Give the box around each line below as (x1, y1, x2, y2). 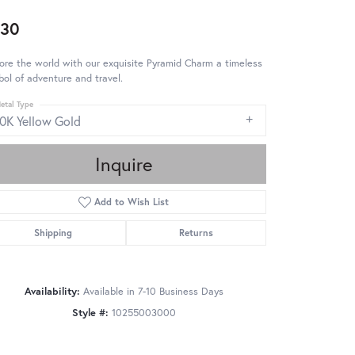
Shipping (34, 227, 73, 239)
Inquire (95, 151, 152, 177)
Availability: (24, 284, 80, 299)
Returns (178, 227, 213, 239)
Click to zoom (182, 332, 240, 346)
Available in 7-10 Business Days (82, 284, 223, 299)
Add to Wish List (94, 196, 170, 208)
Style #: (71, 306, 109, 320)
